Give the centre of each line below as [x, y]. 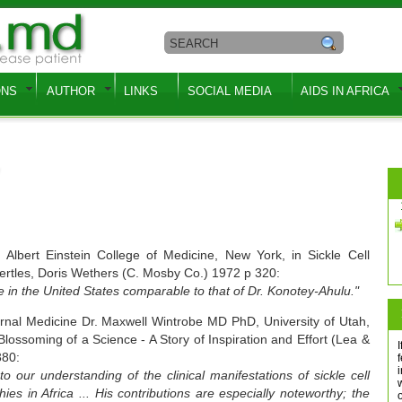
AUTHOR [70, 91]
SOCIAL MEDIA [229, 91]
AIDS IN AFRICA [345, 91]
